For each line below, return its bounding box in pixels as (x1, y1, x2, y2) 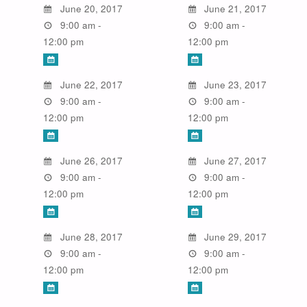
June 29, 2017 (201, 230, 267, 244)
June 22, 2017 (57, 78, 123, 92)
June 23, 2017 (201, 78, 267, 92)
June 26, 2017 (57, 154, 123, 168)
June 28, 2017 (57, 230, 123, 244)
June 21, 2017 (201, 2, 267, 16)
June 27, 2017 (201, 154, 267, 168)
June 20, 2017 (57, 2, 123, 16)
